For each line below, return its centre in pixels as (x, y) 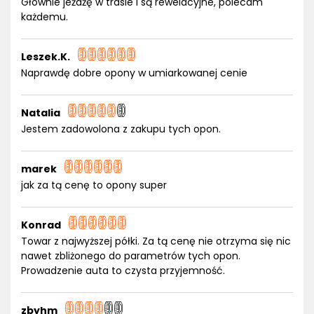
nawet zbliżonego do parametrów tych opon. (131, 256)
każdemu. (45, 17)
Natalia (41, 113)
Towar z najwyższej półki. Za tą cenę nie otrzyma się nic (156, 241)
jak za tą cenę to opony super (94, 185)
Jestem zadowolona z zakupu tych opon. (121, 129)
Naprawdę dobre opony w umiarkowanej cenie (134, 73)
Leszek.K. (46, 57)
